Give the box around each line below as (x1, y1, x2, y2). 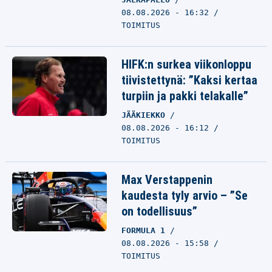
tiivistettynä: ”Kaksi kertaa (121, 73, 257, 87)
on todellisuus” (121, 204, 197, 219)
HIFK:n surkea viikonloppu (121, 57, 251, 72)
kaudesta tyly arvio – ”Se (121, 188, 248, 203)
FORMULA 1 (121, 226, 170, 235)
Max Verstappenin (121, 172, 212, 187)
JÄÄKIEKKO (121, 110, 170, 120)
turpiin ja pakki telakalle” (121, 89, 248, 103)
